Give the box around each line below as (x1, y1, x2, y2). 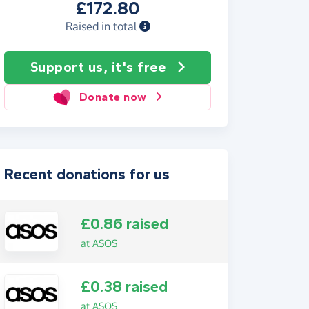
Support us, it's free (30, 59, 166, 75)
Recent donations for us (4, 166, 170, 183)
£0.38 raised (80, 278, 168, 297)
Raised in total (65, 19, 139, 33)
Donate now (79, 90, 147, 103)
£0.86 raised (80, 215, 168, 233)
